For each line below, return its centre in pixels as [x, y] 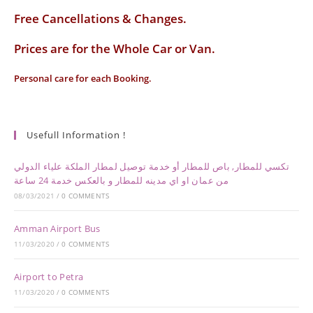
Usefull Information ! [76, 135]
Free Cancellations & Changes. [100, 19]
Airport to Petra [49, 277]
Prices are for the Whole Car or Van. [115, 49]
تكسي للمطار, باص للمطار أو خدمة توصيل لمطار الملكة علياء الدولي [152, 167]
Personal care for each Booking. [83, 79]
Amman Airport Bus [57, 229]
